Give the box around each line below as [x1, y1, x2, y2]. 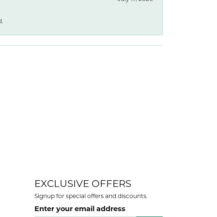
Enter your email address [34, 203, 125, 213]
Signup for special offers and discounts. [34, 192, 148, 200]
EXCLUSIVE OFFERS [34, 177, 131, 190]
